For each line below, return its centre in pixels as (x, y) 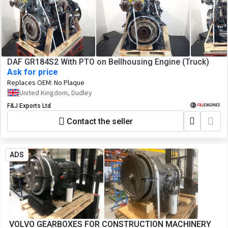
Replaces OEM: (31, 82)
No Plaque (69, 82)
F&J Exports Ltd (29, 106)
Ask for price (33, 72)
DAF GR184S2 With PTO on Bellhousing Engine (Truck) (108, 62)
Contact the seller (99, 121)
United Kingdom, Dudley (56, 93)
